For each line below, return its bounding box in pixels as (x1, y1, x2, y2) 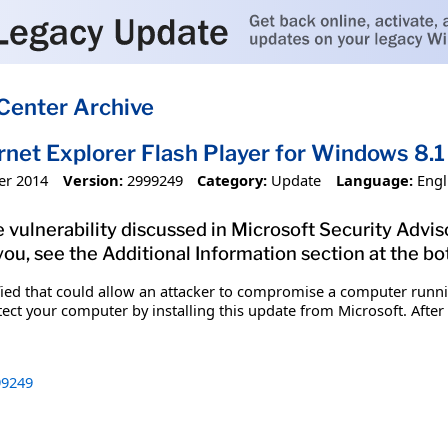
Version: (62, 169, 123, 190)
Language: (335, 169, 413, 190)
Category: (197, 169, 268, 190)
